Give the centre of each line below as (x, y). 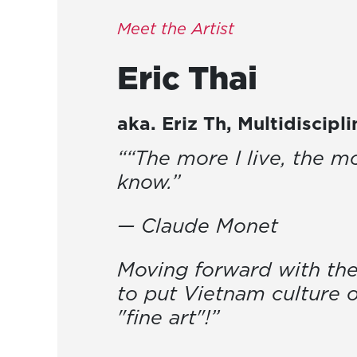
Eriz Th (191, 124)
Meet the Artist (176, 29)
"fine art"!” (168, 317)
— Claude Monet (198, 226)
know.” (149, 182)
